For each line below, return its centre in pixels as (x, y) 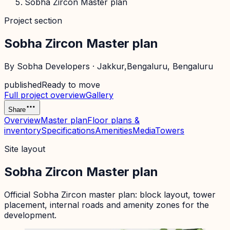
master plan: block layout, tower (151, 194)
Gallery (100, 95)
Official (18, 194)
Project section (33, 21)
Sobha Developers (53, 66)
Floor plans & (113, 120)
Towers (170, 130)
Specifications (68, 130)
